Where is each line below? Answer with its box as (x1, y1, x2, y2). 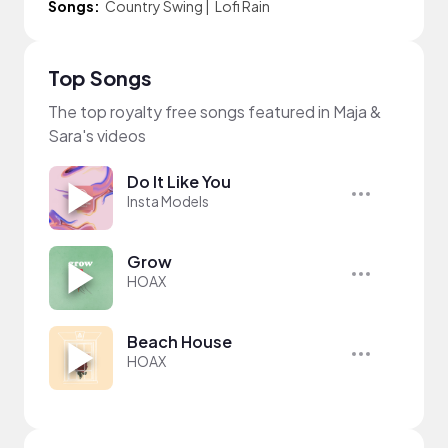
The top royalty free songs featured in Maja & (48, 101, 381, 122)
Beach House (127, 331, 232, 352)
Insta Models (127, 192, 209, 210)
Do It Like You (127, 171, 231, 192)
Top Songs (48, 65, 152, 90)
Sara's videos (48, 125, 146, 146)
